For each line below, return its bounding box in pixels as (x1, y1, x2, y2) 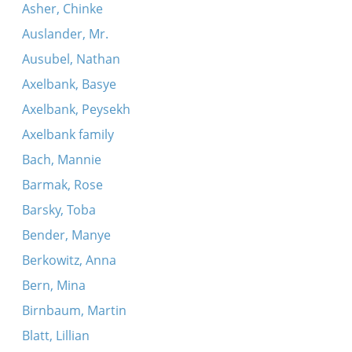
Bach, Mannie (21, 151, 101, 168)
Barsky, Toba (21, 201, 96, 218)
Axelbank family (21, 126, 114, 143)
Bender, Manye (21, 226, 111, 244)
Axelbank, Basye (21, 75, 116, 93)
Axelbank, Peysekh (21, 101, 130, 118)
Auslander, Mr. (21, 25, 108, 42)
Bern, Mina (21, 277, 86, 294)
